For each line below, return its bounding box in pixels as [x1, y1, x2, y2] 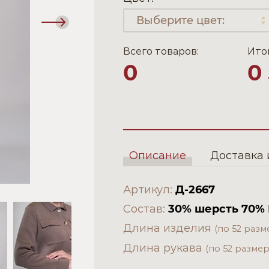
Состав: [123, 202, 169, 216]
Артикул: [123, 183, 176, 196]
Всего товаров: [123, 46, 199, 58]
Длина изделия [123, 221, 215, 235]
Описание [129, 148, 187, 162]
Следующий [54, 14, 124, 28]
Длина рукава [123, 241, 206, 255]
